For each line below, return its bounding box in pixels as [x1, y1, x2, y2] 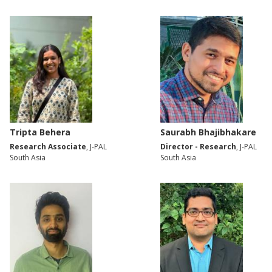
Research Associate [10, 141, 86, 152]
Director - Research [160, 141, 236, 152]
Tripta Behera [10, 126, 70, 138]
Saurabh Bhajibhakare [160, 126, 256, 138]
